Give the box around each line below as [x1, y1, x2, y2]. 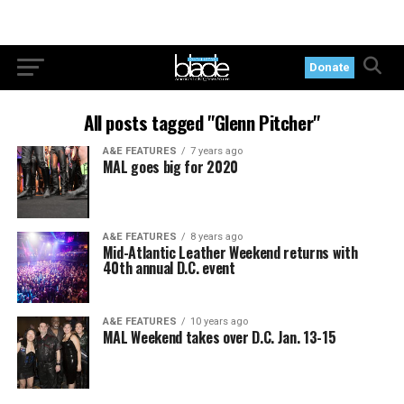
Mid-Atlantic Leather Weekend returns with [102, 241, 358, 263]
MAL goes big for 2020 [102, 156, 238, 178]
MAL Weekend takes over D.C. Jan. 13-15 [102, 326, 336, 349]
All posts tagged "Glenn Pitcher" [84, 108, 320, 136]
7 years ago [189, 145, 243, 157]
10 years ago [189, 316, 248, 328]
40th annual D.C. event [102, 256, 235, 279]
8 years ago [189, 230, 243, 243]
